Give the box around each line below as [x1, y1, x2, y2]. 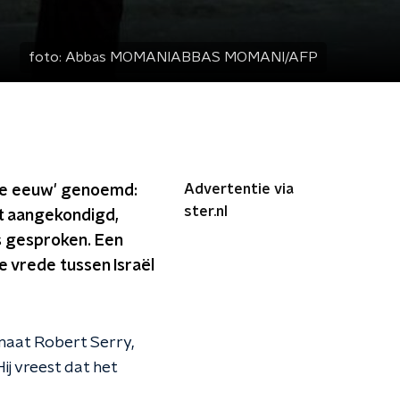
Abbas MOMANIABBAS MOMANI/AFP [65, 50, 318, 64]
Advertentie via [184, 182, 294, 196]
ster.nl [184, 204, 228, 219]
